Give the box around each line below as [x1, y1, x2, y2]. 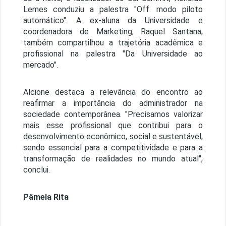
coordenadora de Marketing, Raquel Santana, [23, 27, 203, 37]
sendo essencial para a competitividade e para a [23, 143, 203, 153]
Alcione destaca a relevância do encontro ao [23, 87, 203, 97]
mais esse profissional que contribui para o [23, 121, 203, 131]
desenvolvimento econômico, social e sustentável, [23, 132, 203, 142]
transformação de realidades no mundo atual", [23, 154, 203, 164]
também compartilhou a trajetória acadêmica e [23, 38, 203, 48]
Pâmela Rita [23, 192, 69, 202]
